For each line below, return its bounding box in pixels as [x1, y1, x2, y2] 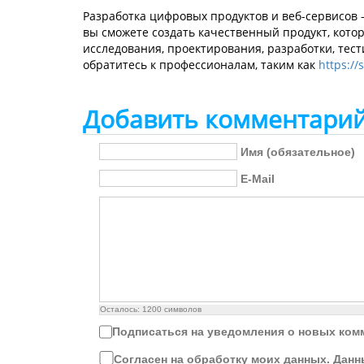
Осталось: [100, 305, 142, 314]
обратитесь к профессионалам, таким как [83, 57, 318, 72]
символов [162, 305, 201, 314]
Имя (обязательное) [240, 145, 355, 159]
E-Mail [240, 172, 275, 186]
